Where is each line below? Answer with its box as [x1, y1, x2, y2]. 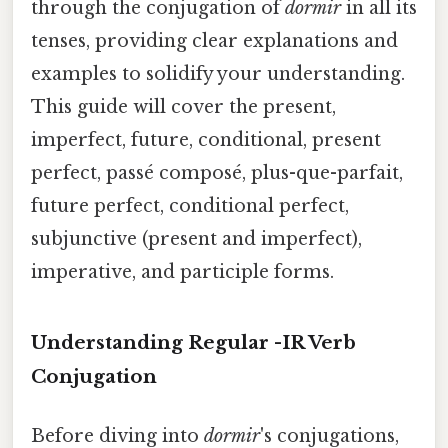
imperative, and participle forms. [31, 260, 334, 283]
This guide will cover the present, [31, 95, 336, 118]
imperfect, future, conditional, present [31, 128, 381, 151]
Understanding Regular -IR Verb [31, 330, 356, 354]
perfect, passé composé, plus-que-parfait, [31, 161, 403, 184]
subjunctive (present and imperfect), [31, 227, 362, 250]
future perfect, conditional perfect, [31, 194, 349, 217]
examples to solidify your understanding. [31, 62, 405, 85]
